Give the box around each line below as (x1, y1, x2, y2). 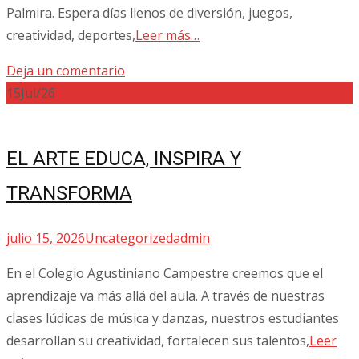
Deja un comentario (6, 61, 125, 79)
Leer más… (135, 26, 200, 44)
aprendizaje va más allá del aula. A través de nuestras (6, 287, 325, 305)
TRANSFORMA (6, 182, 132, 205)
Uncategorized (85, 229, 173, 248)
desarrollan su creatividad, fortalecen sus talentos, (6, 332, 309, 350)
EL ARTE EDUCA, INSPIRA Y (6, 147, 241, 171)
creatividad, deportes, (6, 26, 135, 44)
